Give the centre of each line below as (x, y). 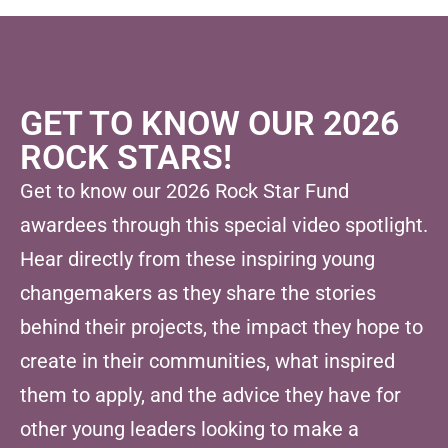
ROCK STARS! (126, 156)
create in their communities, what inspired (207, 360)
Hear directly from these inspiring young (197, 258)
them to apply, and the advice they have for (210, 394)
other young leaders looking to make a (189, 428)
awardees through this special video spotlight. (224, 224)
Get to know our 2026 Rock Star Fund (184, 190)
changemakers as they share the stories (198, 292)
